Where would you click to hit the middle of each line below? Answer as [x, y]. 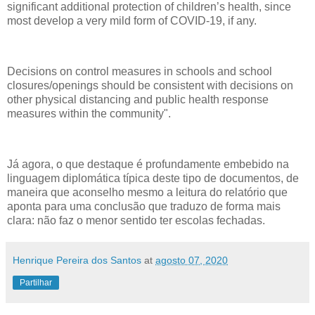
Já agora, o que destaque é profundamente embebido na [148, 164]
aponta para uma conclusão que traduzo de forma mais [144, 206]
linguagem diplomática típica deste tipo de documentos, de [153, 178]
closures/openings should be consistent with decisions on [150, 86]
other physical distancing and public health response [138, 100]
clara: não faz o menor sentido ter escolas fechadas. [136, 220]
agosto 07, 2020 [192, 260]
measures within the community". [89, 114]
